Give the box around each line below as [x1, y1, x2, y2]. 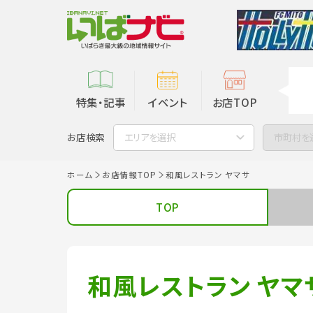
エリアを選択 [124, 130, 175, 145]
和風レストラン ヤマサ [165, 168, 250, 180]
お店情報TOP [101, 168, 156, 180]
